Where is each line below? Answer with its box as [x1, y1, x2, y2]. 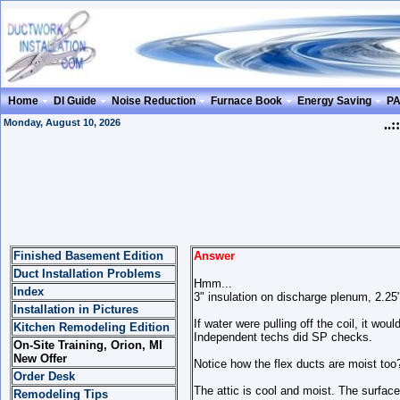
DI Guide [54, 95, 96, 107]
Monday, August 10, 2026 [4, 117, 121, 128]
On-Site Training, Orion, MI [13, 338, 162, 352]
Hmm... [194, 277, 232, 290]
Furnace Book [211, 95, 282, 107]
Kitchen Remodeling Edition [13, 321, 170, 334]
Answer [194, 249, 235, 262]
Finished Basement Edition [13, 249, 163, 262]
